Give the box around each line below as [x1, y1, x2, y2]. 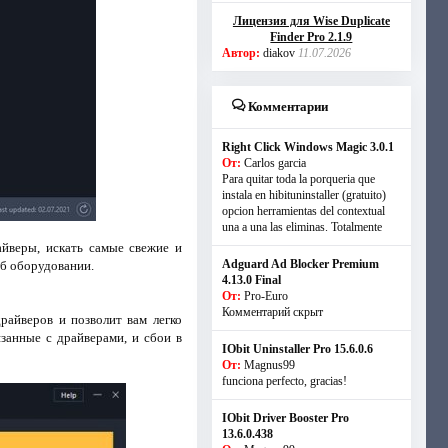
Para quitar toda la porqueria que [221, 172, 375, 186]
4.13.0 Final [221, 273, 281, 287]
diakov [262, 46, 295, 60]
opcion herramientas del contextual [221, 204, 385, 218]
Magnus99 [243, 358, 295, 372]
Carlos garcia [243, 156, 306, 170]
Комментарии [244, 99, 328, 114]
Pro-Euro [243, 289, 288, 303]
